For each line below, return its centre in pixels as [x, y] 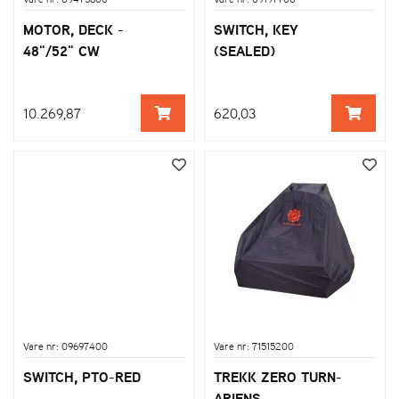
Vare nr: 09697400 [65, 346]
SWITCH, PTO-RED [82, 376]
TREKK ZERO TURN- [278, 376]
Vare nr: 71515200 [254, 346]
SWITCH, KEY [256, 29]
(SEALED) [244, 50]
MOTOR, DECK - [73, 29]
